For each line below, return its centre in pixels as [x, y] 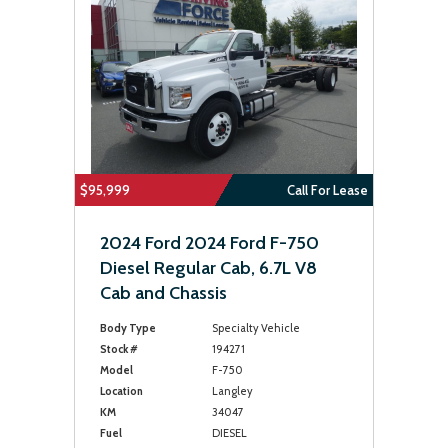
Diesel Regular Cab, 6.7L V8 [208, 268]
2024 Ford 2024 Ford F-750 [209, 243]
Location [121, 391]
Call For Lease [327, 190]
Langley [232, 391]
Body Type [128, 328]
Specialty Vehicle [255, 328]
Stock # [119, 349]
